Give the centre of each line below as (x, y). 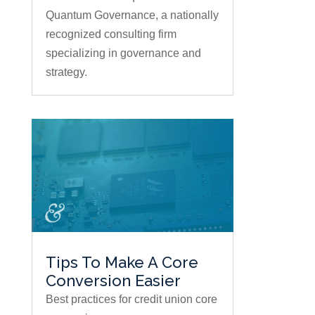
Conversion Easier (113, 281)
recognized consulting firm (111, 34)
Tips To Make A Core (122, 263)
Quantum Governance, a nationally (132, 15)
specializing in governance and (123, 53)
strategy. (66, 72)
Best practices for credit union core (131, 300)
